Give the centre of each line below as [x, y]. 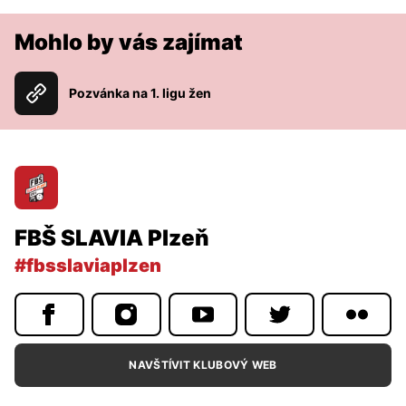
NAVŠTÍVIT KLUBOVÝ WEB [203, 365]
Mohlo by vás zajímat [129, 43]
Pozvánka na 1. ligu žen [140, 93]
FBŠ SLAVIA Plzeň [112, 238]
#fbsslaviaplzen [88, 266]
